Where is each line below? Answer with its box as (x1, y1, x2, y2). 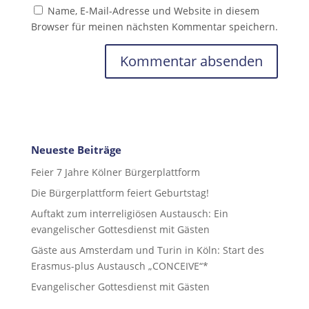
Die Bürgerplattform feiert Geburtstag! (30, 186, 209, 199)
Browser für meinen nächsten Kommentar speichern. (30, 19, 278, 33)
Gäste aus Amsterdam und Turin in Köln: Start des (30, 243, 264, 257)
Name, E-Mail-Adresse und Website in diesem (47, 3, 259, 17)
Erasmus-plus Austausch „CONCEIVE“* (30, 259, 208, 272)
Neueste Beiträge (30, 142, 121, 157)
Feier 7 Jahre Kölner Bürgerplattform (30, 165, 200, 179)
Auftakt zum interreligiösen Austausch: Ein (30, 206, 228, 220)
